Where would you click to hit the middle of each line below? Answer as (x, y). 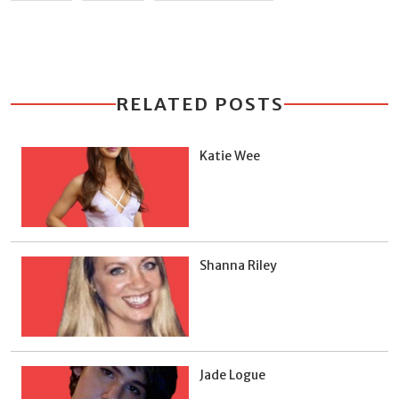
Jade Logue (232, 375)
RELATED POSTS (199, 103)
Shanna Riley (238, 265)
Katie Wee (230, 155)
